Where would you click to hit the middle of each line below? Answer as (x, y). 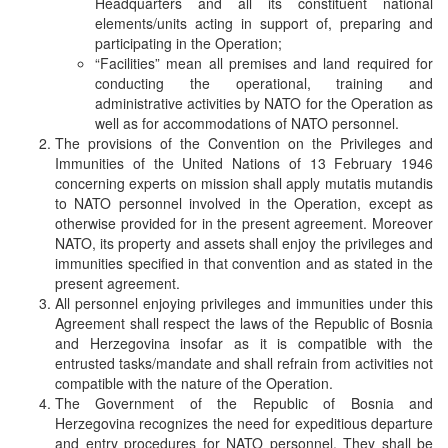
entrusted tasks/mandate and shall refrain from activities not (244, 362)
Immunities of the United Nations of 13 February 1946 (244, 162)
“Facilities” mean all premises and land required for (264, 62)
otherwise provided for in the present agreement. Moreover (244, 222)
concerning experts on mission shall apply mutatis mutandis (244, 182)
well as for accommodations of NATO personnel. (247, 122)
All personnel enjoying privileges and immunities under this (244, 302)
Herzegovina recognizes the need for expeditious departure (244, 422)
